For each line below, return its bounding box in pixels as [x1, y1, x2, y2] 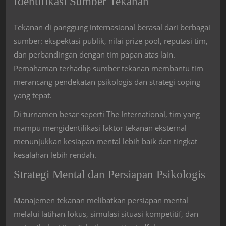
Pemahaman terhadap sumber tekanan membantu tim [14, 63, 203, 73]
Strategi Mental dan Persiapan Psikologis [14, 167, 205, 181]
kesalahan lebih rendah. [14, 149, 96, 160]
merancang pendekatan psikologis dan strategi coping [14, 76, 200, 87]
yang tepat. [14, 90, 52, 100]
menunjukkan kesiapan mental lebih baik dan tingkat [14, 136, 197, 146]
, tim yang [165, 108, 200, 119]
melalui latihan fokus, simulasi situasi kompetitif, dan [14, 208, 198, 219]
